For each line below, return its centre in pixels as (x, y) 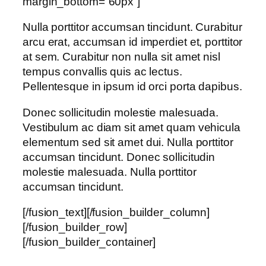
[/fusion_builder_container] (89, 242)
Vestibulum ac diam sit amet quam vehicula (132, 127)
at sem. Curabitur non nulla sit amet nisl (121, 57)
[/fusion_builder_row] (75, 227)
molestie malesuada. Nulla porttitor (110, 172)
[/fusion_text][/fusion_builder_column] (116, 213)
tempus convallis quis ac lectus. (102, 72)
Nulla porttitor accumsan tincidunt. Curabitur (132, 27)
